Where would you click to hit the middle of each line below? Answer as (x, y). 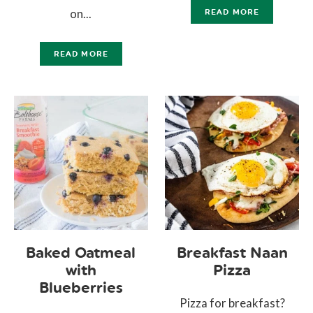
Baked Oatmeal (81, 253)
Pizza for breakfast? (232, 303)
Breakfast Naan (232, 253)
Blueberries (81, 287)
